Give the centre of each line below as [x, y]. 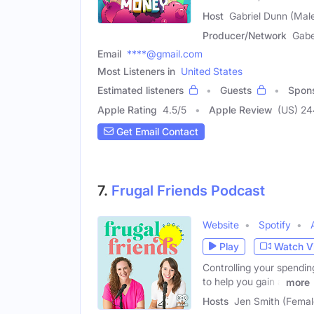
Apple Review [240, 109]
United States [212, 71]
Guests [236, 90]
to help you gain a [243, 281]
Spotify [275, 224]
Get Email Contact [156, 132]
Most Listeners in [136, 71]
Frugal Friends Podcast [188, 190]
